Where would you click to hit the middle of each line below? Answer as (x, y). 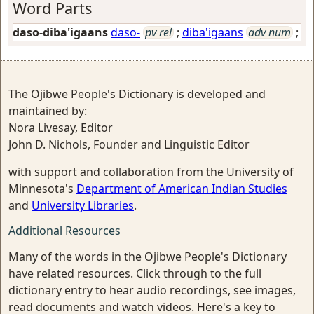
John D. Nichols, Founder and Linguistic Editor (129, 144)
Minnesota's (42, 189)
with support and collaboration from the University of (151, 172)
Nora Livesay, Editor (61, 128)
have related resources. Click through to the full (135, 273)
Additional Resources (64, 231)
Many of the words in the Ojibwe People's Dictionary (148, 257)
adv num (269, 32)
